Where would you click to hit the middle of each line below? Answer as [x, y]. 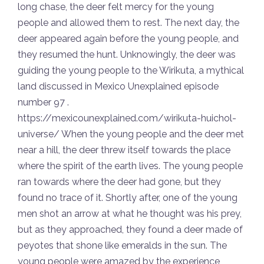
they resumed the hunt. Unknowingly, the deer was [127, 55]
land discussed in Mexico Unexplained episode [118, 87]
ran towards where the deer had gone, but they [119, 182]
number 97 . [43, 103]
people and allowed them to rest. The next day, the [128, 23]
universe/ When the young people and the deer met [131, 134]
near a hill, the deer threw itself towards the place [124, 150]
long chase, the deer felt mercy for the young [116, 7]
